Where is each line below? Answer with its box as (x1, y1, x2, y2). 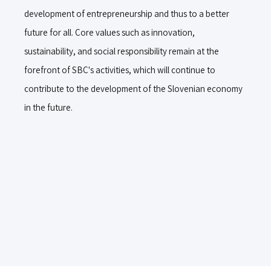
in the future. (24, 101, 73, 113)
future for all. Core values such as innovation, (24, 26, 195, 38)
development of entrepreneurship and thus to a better (24, 7, 229, 19)
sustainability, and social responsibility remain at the (24, 45, 219, 57)
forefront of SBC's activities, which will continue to (24, 64, 215, 76)
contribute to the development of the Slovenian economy (24, 82, 243, 94)
